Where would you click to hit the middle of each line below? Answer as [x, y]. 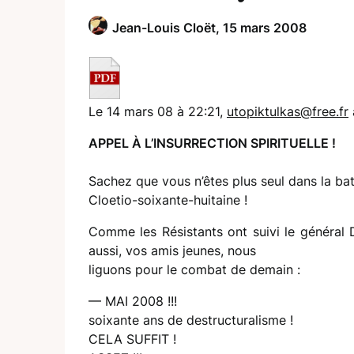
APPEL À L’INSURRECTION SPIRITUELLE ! [212, 143]
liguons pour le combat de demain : [194, 269]
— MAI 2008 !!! [133, 301]
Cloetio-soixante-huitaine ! [168, 200]
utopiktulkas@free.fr [288, 111]
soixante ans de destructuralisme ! [191, 320]
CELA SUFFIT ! [132, 339]
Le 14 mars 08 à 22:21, [158, 111]
